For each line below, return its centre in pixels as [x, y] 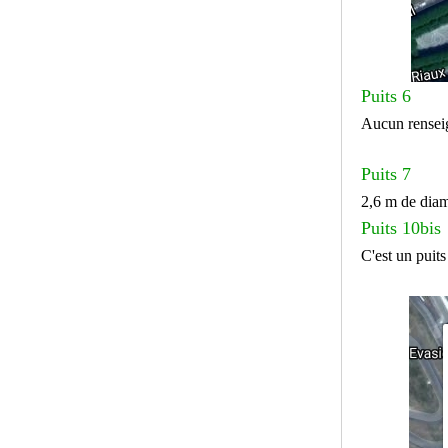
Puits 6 [385, 96]
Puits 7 [385, 174]
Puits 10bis [400, 228]
